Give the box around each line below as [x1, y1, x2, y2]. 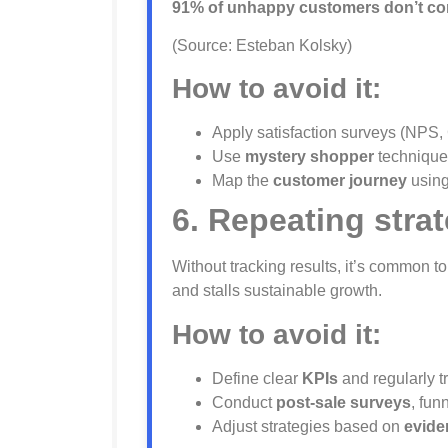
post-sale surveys [276, 393, 411, 411]
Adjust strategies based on [212, 417, 404, 435]
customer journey [273, 172, 407, 190]
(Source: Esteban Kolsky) [172, 36, 352, 54]
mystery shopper [245, 148, 374, 166]
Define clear [212, 369, 302, 387]
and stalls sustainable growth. [172, 282, 382, 300]
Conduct [212, 393, 276, 411]
